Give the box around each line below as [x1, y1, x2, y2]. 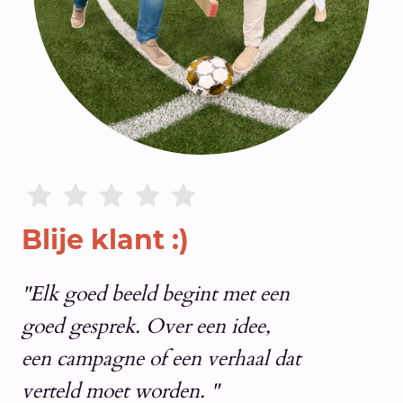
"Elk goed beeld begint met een [22, 280, 290, 309]
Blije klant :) [22, 223, 189, 257]
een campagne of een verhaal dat [22, 345, 300, 373]
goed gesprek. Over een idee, [22, 312, 271, 341]
